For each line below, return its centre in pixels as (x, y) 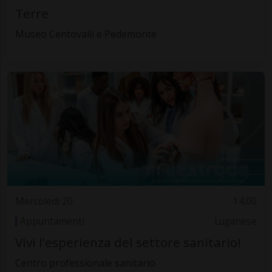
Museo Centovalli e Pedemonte (86, 34)
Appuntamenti (52, 221)
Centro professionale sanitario (85, 263)
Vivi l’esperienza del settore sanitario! (128, 242)
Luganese (236, 221)
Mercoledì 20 (44, 202)
